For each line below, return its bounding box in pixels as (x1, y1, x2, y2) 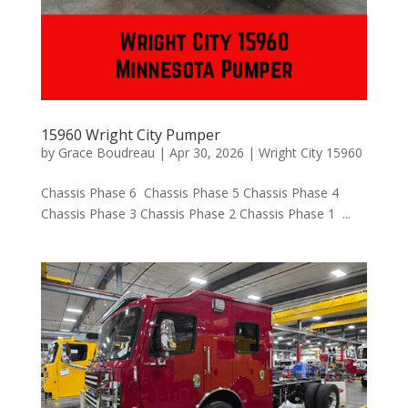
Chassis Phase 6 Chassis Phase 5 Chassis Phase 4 (40, 183, 339, 201)
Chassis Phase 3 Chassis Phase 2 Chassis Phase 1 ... (40, 204, 351, 222)
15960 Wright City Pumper (40, 124, 220, 145)
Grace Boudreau (57, 143, 155, 161)
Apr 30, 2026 (168, 143, 244, 161)
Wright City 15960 (258, 143, 362, 161)
